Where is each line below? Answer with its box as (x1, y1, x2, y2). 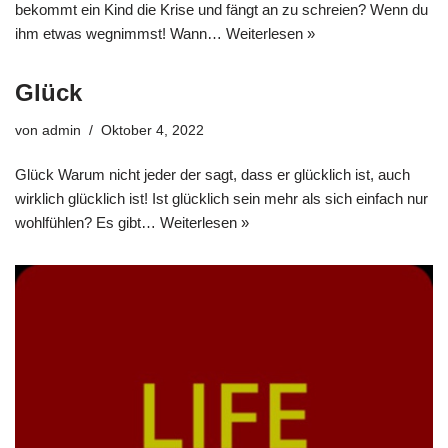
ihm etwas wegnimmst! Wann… (15, 25, 226, 42)
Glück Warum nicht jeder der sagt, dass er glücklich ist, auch (15, 166, 410, 183)
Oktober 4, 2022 (101, 123, 204, 138)
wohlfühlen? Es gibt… (15, 214, 160, 231)
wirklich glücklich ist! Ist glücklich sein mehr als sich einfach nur (15, 190, 428, 207)
